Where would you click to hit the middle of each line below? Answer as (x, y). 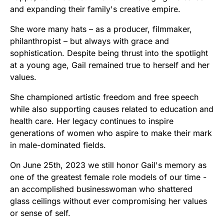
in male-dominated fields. (58, 145)
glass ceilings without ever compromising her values (108, 201)
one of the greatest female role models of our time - (108, 177)
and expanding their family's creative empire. (95, 9)
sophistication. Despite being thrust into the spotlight (109, 53)
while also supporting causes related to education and (112, 109)
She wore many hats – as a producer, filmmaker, (101, 29)
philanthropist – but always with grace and (89, 41)
